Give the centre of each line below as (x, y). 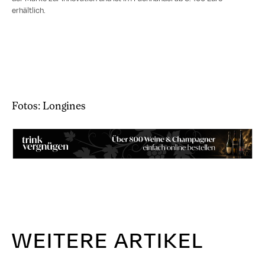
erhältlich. (29, 11)
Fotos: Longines (49, 106)
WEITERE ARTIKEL (108, 240)
